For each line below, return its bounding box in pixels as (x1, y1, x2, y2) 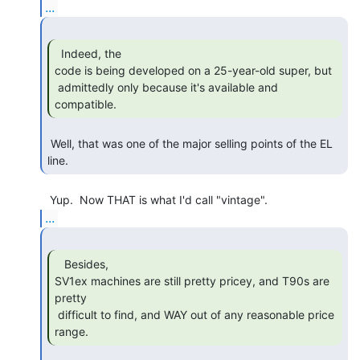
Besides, (55, 256, 64, 271)
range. (55, 324, 92, 338)
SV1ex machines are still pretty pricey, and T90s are (55, 273, 329, 288)
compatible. (55, 96, 120, 111)
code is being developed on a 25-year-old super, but (55, 63, 332, 77)
